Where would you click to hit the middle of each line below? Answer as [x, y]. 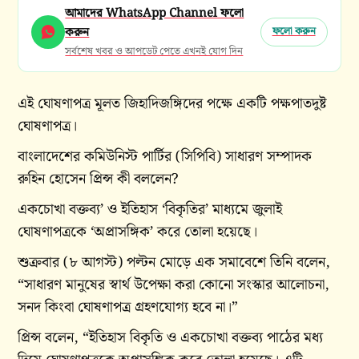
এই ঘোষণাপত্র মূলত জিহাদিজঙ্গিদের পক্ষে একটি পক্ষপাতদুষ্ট [173, 104]
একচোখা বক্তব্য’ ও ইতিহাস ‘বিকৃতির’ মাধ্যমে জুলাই [150, 210]
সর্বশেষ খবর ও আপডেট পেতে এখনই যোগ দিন [154, 52]
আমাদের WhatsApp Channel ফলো [155, 14]
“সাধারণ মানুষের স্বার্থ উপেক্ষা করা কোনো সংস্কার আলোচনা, [174, 285]
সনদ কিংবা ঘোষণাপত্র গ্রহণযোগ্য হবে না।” [128, 308]
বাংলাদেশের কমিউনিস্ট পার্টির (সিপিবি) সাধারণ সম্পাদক [165, 157]
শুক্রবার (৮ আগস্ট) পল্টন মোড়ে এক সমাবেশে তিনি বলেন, [174, 263]
